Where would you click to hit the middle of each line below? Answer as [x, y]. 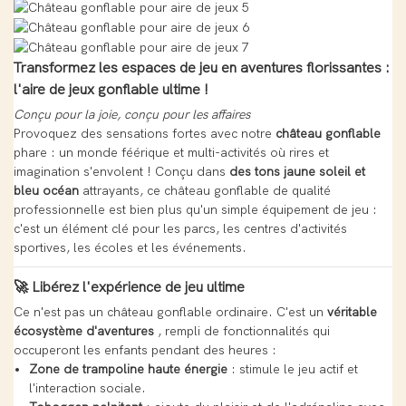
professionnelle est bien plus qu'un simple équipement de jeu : [195, 210]
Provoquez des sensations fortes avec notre [145, 134]
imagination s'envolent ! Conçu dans [121, 172]
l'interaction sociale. [87, 389]
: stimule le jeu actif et [292, 370]
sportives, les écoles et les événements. [130, 248]
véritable [352, 313]
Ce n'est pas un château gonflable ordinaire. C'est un [170, 313]
